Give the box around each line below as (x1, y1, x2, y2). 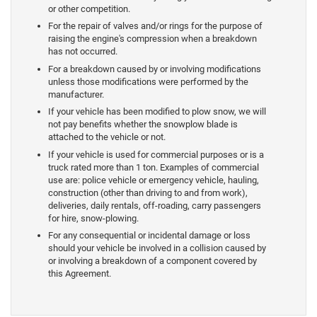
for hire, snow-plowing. (48, 212, 139, 224)
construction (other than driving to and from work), (48, 187, 248, 198)
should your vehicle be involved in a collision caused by (48, 243, 266, 254)
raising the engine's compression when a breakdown (48, 33, 257, 45)
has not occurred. (48, 46, 117, 57)
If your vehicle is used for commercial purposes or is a (48, 149, 264, 160)
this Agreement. (48, 268, 111, 279)
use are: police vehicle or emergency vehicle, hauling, (48, 174, 259, 185)
